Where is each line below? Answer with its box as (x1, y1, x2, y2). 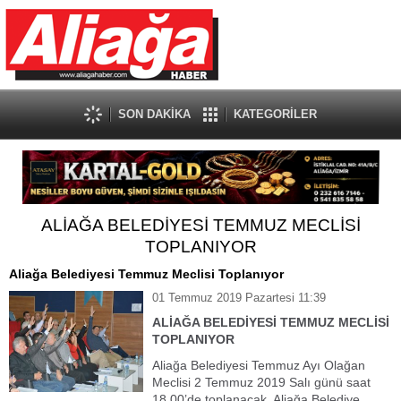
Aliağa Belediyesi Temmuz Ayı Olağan (152, 358, 365, 372)
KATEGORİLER (234, 107, 317, 121)
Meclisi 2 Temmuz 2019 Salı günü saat (152, 375, 371, 389)
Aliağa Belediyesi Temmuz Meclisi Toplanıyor (9, 267, 284, 281)
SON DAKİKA (118, 107, 191, 121)
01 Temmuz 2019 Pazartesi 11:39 (152, 291, 326, 304)
